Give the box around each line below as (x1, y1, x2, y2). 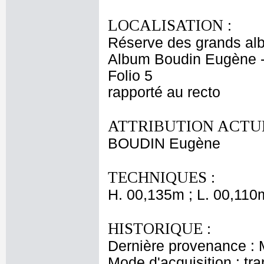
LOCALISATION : (108, 16, 232, 34)
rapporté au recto (108, 84, 220, 100)
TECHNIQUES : (108, 169, 215, 186)
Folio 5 (108, 68, 153, 84)
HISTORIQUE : (108, 220, 211, 237)
